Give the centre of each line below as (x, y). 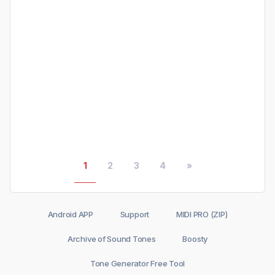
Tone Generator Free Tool (137, 264)
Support (135, 215)
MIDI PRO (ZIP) (202, 215)
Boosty (195, 239)
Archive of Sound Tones (111, 239)
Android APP (70, 215)
